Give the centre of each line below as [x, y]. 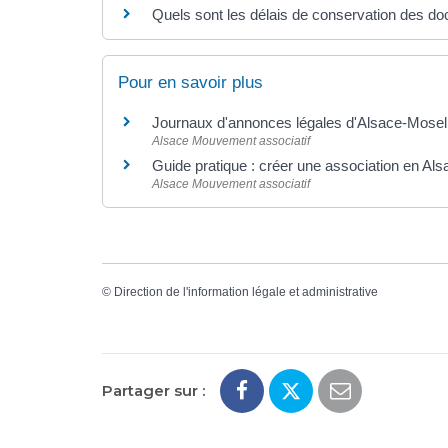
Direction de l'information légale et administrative [246, 291]
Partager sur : [153, 391]
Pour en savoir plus [190, 83]
